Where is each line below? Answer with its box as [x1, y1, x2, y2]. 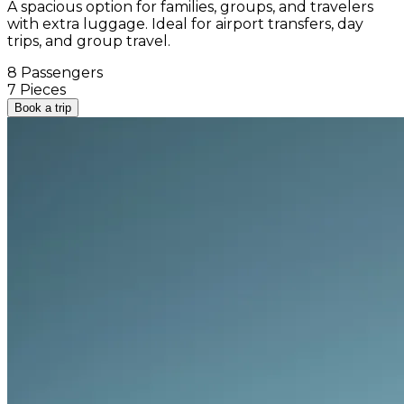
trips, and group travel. [7, 32, 170, 50]
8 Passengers [7, 63, 103, 81]
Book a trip [14, 100, 71, 115]
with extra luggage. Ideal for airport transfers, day [7, 14, 363, 32]
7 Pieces [7, 80, 66, 98]
